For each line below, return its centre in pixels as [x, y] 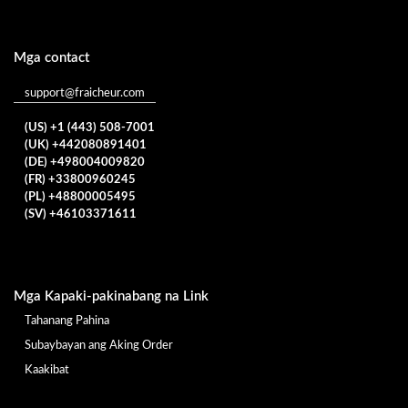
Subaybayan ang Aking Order [99, 345]
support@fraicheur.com [85, 93]
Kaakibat [47, 370]
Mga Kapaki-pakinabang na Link [111, 296]
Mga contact [51, 57]
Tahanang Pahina [67, 321]
